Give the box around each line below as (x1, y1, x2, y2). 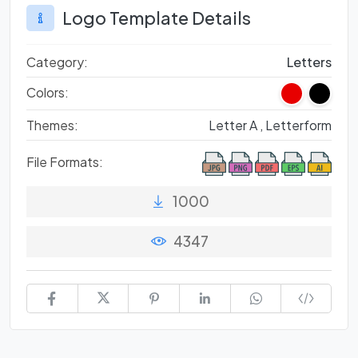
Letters (287, 54, 332, 71)
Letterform (265, 117, 332, 134)
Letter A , (209, 117, 265, 134)
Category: (26, 54, 88, 71)
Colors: (26, 84, 69, 101)
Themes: (26, 117, 78, 134)
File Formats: (26, 153, 103, 171)
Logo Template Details (62, 7, 251, 30)
